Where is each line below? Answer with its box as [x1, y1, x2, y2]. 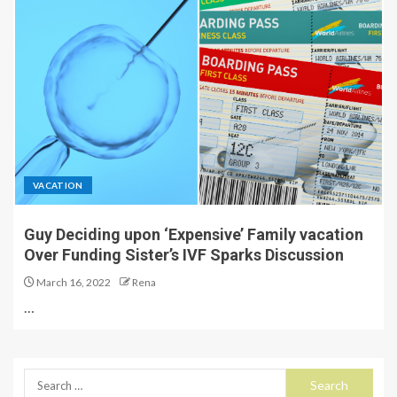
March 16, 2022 [35, 276, 111, 289]
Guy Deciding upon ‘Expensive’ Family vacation [24, 225, 363, 244]
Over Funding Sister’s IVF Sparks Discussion [24, 245, 344, 264]
